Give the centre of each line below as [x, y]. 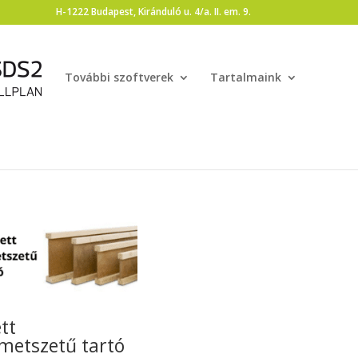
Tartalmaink [246, 77]
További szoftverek [119, 77]
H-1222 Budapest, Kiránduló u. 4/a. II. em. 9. [153, 12]
